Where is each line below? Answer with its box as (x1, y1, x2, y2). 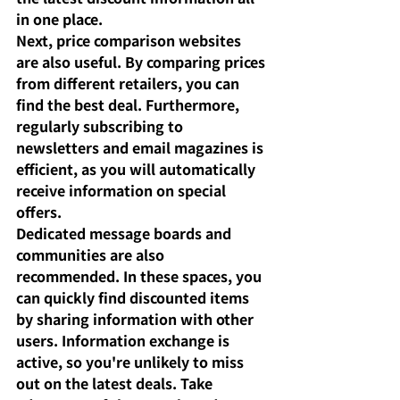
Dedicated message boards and (16, 221, 235, 244)
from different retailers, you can (16, 71, 243, 94)
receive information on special (16, 179, 229, 201)
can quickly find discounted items (16, 286, 253, 308)
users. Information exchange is (16, 329, 233, 351)
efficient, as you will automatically (16, 157, 259, 179)
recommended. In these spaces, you (16, 264, 265, 287)
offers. (16, 200, 62, 222)
